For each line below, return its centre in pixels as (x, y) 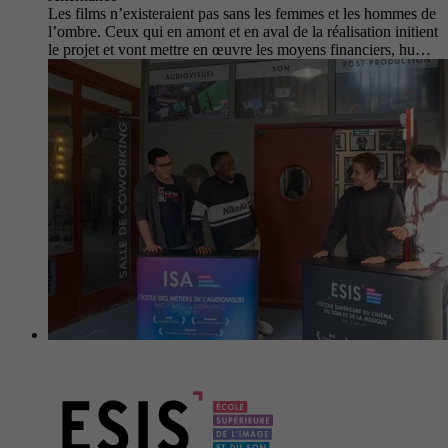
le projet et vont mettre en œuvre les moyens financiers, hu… (239, 49)
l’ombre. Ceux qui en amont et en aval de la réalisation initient (243, 31)
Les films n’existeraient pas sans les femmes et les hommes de (242, 13)
